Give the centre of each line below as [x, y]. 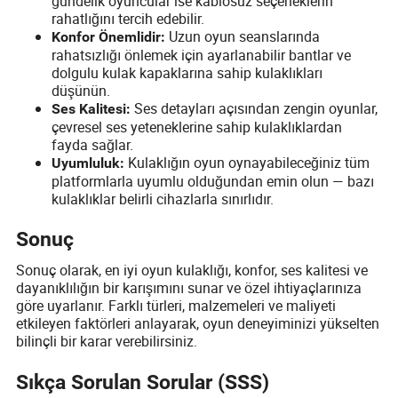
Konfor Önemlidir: [109, 36]
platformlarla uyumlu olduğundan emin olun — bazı [213, 181]
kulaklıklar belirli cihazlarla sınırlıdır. [163, 199]
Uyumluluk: [88, 163]
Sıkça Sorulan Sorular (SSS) [143, 383]
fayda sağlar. [93, 144]
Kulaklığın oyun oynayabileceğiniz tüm [247, 162]
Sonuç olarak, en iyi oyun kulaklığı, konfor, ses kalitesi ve [192, 271]
